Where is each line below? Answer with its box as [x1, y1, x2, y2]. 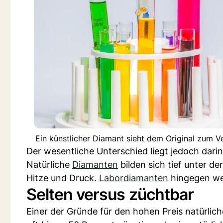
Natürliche [26, 159, 72, 170]
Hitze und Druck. [26, 173, 99, 183]
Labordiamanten [99, 173, 168, 183]
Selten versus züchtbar [26, 185, 194, 204]
